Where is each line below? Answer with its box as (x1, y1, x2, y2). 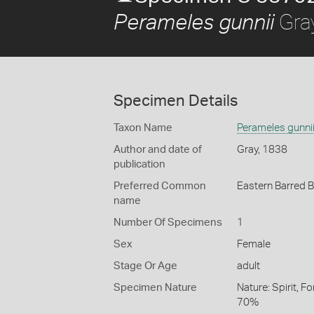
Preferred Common (114, 181, 206, 191)
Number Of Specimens (114, 217, 222, 228)
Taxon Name (114, 123, 172, 133)
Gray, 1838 (236, 144, 287, 155)
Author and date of (114, 144, 202, 155)
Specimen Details (114, 93, 238, 109)
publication (114, 159, 165, 170)
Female (236, 239, 271, 250)
